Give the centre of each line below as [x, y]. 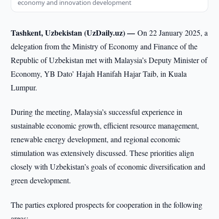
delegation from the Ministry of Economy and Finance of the [104, 46]
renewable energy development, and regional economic [96, 139]
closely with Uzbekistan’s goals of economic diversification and [108, 166]
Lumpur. [24, 87]
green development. [41, 180]
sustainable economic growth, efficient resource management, [105, 125]
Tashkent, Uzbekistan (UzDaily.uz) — [74, 33]
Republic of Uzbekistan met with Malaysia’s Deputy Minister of [109, 60]
